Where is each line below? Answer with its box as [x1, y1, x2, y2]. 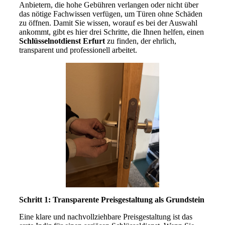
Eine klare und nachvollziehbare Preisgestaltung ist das [19, 212, 192, 221]
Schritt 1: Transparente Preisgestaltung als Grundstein [19, 195, 204, 204]
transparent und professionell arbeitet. [19, 45, 137, 54]
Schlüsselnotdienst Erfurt [19, 36, 105, 45]
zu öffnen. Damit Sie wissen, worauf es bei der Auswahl [19, 18, 197, 27]
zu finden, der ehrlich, [104, 36, 176, 45]
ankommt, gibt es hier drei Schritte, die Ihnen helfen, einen [19, 27, 204, 36]
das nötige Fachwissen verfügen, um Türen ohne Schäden [19, 9, 202, 18]
